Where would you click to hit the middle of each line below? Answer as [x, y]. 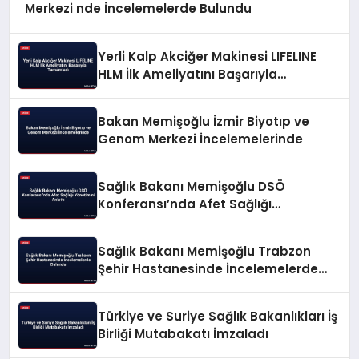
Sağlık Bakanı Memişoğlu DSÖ [192, 186]
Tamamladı [136, 91]
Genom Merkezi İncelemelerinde [201, 139]
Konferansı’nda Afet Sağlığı [185, 204]
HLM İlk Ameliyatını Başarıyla [188, 74]
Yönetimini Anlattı [155, 221]
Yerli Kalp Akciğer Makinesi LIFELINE [208, 56]
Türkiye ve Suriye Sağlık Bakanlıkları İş [218, 316]
